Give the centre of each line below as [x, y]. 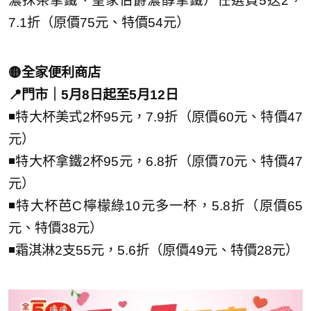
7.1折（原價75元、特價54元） [99, 22]
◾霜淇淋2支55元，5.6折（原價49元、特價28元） [153, 250]
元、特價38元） [56, 228]
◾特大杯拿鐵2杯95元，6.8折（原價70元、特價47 [155, 161]
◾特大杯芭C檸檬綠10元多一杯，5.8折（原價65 [155, 205]
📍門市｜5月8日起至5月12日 [93, 94]
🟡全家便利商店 [54, 72]
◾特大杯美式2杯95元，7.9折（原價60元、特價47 [155, 117]
